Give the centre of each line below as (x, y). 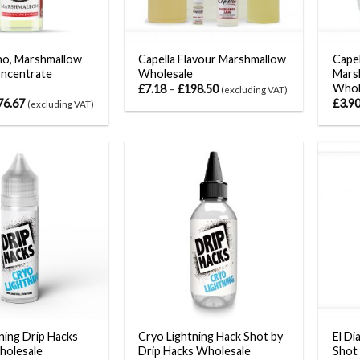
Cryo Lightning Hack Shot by (211, 337)
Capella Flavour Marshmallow (213, 59)
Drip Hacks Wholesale (195, 351)
